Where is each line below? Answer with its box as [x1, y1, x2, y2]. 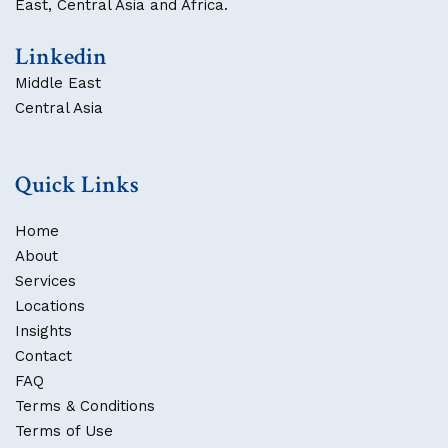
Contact [15, 347, 72, 365]
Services [15, 272, 76, 290]
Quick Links [15, 169, 139, 200]
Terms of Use [15, 422, 113, 440]
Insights [15, 322, 72, 340]
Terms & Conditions [15, 397, 155, 415]
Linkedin [15, 41, 107, 72]
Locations [15, 297, 85, 315]
